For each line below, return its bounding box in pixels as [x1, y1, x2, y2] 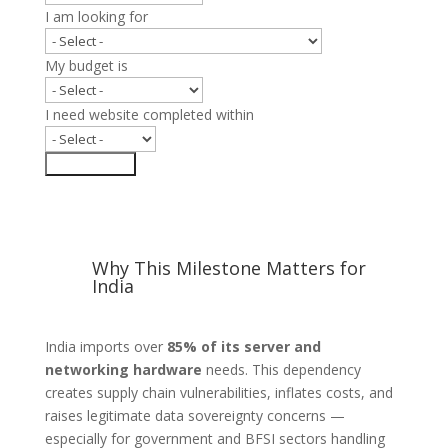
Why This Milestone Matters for [91, 255, 366, 280]
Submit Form [52, 154, 128, 173]
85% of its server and [166, 336, 321, 356]
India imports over [44, 336, 167, 356]
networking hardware [44, 359, 202, 379]
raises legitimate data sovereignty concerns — [44, 405, 345, 425]
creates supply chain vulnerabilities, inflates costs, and [44, 382, 393, 402]
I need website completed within [44, 104, 254, 124]
